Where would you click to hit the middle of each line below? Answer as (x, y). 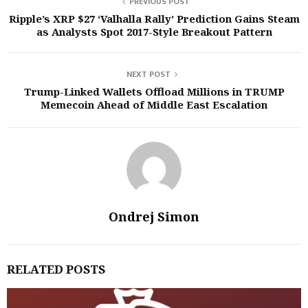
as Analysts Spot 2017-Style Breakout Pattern (154, 32)
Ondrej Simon (154, 217)
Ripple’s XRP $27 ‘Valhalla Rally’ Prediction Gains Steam (154, 19)
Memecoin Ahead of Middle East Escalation (154, 104)
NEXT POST (148, 74)
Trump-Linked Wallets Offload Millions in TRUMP (154, 91)
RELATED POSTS (56, 269)
